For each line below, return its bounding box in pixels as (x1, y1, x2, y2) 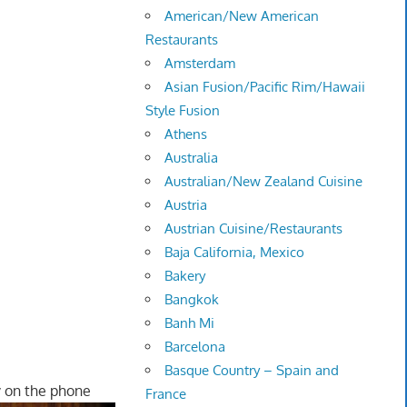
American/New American (164, 7, 320, 25)
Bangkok (164, 291, 220, 309)
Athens (164, 125, 208, 144)
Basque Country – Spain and (164, 362, 340, 380)
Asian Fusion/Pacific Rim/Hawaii (164, 78, 366, 96)
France (145, 385, 187, 403)
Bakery (164, 267, 206, 285)
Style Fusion (145, 102, 221, 120)
